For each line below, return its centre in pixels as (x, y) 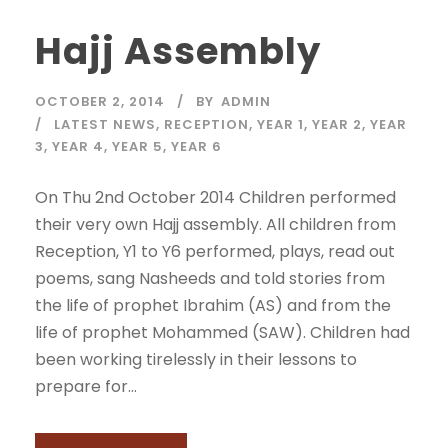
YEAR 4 (78, 146)
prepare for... (86, 386)
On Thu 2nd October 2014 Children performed (215, 197)
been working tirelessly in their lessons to (196, 359)
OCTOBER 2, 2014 (100, 101)
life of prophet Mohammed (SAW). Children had (222, 332)
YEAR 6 (196, 146)
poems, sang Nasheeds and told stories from (210, 278)
